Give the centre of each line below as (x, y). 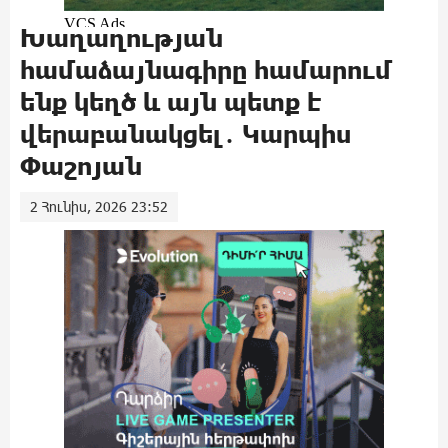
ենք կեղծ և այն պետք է (170, 101)
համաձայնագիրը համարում (206, 69)
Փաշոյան (81, 165)
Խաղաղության (121, 37)
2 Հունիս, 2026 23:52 (99, 206)
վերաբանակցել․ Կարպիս (185, 133)
